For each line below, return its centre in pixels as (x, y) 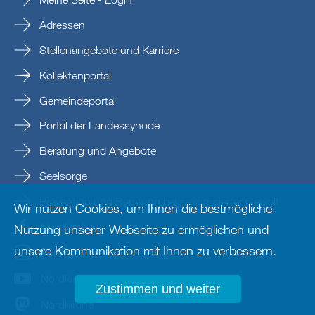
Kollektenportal (74, 75)
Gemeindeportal (76, 100)
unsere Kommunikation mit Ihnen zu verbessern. (145, 250)
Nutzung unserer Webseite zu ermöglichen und (141, 229)
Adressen (61, 24)
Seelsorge (62, 176)
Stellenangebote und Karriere (108, 50)
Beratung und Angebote (96, 151)
